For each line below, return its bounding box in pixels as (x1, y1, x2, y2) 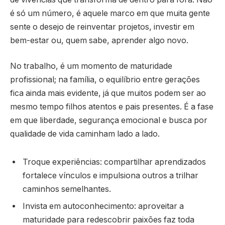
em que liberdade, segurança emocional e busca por (10, 116, 207, 126)
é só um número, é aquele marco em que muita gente (10, 8, 210, 18)
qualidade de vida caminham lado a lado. (10, 129, 160, 139)
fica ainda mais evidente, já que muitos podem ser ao (10, 88, 206, 98)
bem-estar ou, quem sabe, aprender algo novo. (10, 35, 188, 45)
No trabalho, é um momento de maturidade (10, 61, 172, 71)
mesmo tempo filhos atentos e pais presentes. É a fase (10, 102, 213, 112)
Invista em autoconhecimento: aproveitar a (23, 201, 184, 211)
